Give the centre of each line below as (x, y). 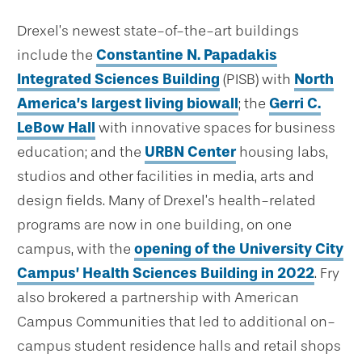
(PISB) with (257, 79)
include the (57, 55)
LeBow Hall (56, 127)
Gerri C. (295, 103)
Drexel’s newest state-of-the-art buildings (158, 30)
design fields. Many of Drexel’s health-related (166, 200)
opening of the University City (239, 248)
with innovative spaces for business (215, 127)
